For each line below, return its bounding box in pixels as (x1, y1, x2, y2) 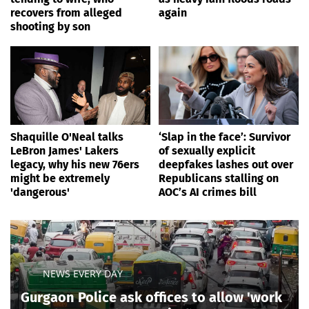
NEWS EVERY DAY (43, 267, 123, 281)
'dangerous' (10, 186, 70, 199)
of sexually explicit (159, 144, 255, 158)
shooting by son (10, 20, 90, 34)
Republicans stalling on (159, 172, 279, 186)
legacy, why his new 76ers (10, 158, 139, 172)
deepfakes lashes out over (159, 158, 293, 172)
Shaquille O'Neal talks (10, 130, 123, 144)
